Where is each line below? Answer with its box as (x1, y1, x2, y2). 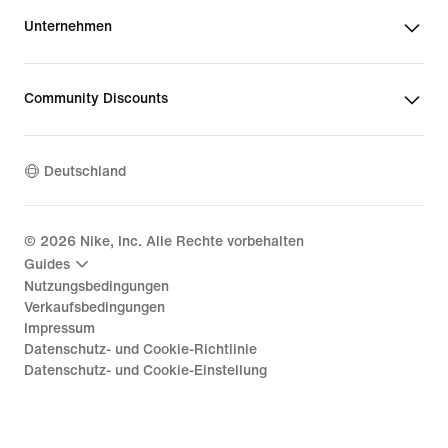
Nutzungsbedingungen (24, 279, 169, 294)
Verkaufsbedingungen (24, 300, 165, 315)
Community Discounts (24, 91, 168, 106)
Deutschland (44, 163, 126, 179)
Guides (24, 256, 70, 272)
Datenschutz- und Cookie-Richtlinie (24, 342, 257, 357)
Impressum (24, 321, 95, 336)
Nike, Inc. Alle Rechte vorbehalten (76, 234, 304, 249)
